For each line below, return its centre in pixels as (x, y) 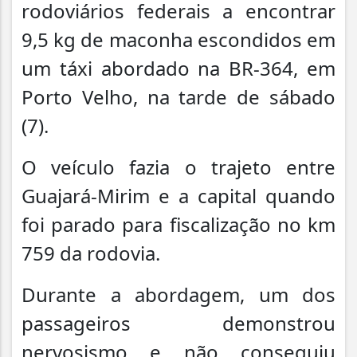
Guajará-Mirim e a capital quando (178, 195)
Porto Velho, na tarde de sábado (178, 96)
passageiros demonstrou (178, 323)
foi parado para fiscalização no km (178, 224)
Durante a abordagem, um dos (178, 294)
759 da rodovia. (91, 253)
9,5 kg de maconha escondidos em (178, 39)
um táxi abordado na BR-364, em (178, 68)
